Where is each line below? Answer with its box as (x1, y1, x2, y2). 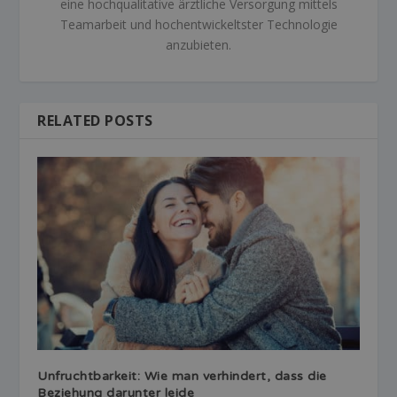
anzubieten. (166, 35, 231, 53)
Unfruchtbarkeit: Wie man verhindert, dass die (37, 368, 327, 384)
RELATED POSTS (37, 110, 153, 130)
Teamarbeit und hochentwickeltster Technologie (59, 15, 338, 33)
